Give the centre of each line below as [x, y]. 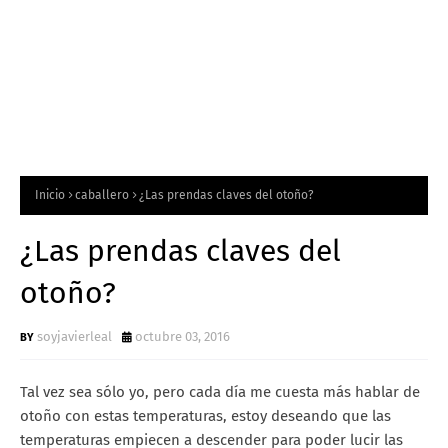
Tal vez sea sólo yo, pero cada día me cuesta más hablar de [220, 391]
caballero [102, 195]
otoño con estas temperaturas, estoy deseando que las [205, 415]
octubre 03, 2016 [182, 336]
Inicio [50, 195]
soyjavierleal [74, 336]
